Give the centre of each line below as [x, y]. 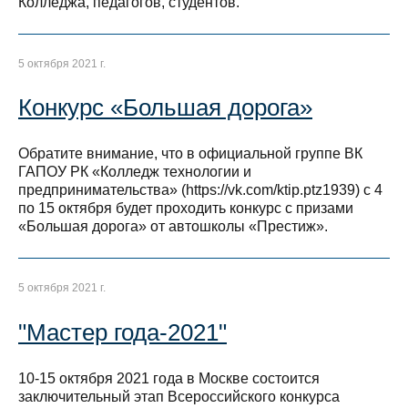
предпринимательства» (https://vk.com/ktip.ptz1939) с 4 [200, 190]
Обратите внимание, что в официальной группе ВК [190, 154]
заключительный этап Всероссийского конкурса [179, 397]
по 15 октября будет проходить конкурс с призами [186, 209]
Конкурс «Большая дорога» [165, 108]
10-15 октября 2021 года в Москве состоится [169, 379]
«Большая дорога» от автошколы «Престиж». [173, 227]
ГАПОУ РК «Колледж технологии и [135, 172]
